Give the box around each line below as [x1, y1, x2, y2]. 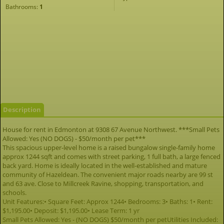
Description [3, 105, 41, 114]
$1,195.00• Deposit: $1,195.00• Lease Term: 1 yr [2, 206, 139, 215]
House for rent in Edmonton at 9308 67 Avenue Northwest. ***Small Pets [2, 125, 219, 134]
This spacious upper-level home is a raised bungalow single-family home [2, 143, 215, 152]
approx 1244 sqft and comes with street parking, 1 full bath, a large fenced [2, 152, 220, 161]
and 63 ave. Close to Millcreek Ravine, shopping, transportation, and [2, 179, 203, 188]
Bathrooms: [5, 2, 39, 11]
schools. [2, 188, 26, 197]
